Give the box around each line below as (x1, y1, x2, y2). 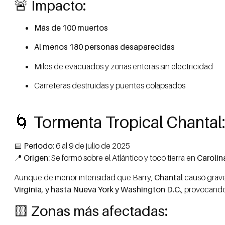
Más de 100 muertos (34, 22, 108, 33)
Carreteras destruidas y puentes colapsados (34, 80, 185, 90)
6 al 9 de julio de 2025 (54, 141, 130, 151)
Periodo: (24, 141, 54, 151)
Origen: (24, 153, 50, 163)
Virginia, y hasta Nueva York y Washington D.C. (14, 184, 181, 194)
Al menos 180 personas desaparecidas (34, 42, 175, 52)
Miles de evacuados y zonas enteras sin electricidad (34, 61, 213, 71)
